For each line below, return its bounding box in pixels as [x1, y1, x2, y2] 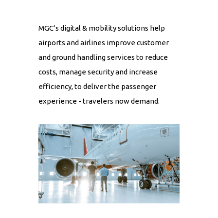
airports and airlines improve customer [38, 38, 169, 47]
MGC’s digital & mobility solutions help [38, 24, 165, 32]
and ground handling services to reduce [38, 53, 168, 61]
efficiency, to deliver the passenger [38, 82, 156, 91]
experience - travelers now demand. [38, 97, 160, 105]
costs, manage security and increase [38, 68, 158, 76]
